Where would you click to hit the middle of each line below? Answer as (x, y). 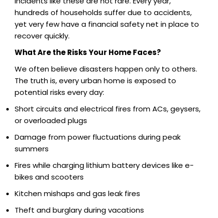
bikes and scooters (49, 177)
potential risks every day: (59, 92)
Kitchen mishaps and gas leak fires (77, 193)
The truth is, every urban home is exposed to (95, 80)
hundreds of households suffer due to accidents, (103, 12)
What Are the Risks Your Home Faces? (88, 52)
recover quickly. (42, 36)
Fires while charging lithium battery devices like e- (104, 165)
